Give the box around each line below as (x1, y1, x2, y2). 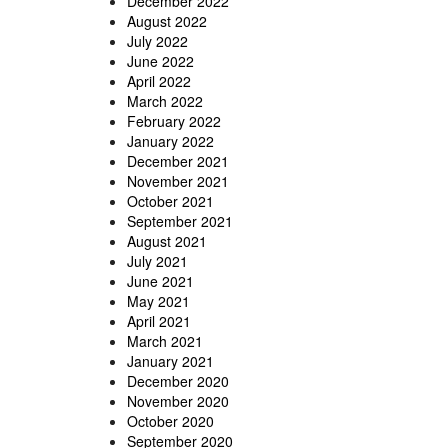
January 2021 (127, 351, 214, 372)
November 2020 (127, 391, 229, 412)
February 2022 (127, 111, 221, 132)
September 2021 (127, 211, 233, 232)
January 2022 (127, 131, 214, 152)
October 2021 (127, 191, 214, 212)
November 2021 (127, 171, 229, 192)
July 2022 (127, 31, 188, 52)
